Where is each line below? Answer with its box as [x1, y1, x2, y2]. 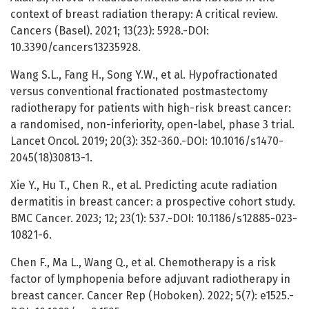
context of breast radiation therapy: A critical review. [10, 8, 278, 21]
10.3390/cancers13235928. [10, 41, 141, 54]
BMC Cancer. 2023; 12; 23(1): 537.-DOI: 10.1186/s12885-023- [10, 212, 297, 226]
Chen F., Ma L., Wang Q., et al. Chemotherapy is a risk [10, 256, 276, 270]
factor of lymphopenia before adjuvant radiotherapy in [10, 272, 290, 286]
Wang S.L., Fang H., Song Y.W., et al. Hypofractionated [10, 68, 278, 82]
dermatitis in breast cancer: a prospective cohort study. [10, 195, 295, 209]
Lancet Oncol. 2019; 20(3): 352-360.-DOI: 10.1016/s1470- [10, 134, 283, 148]
